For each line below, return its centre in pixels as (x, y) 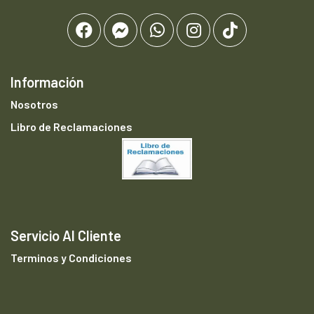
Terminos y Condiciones (71, 257)
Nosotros (34, 104)
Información (47, 82)
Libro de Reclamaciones (71, 127)
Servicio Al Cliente (66, 235)
